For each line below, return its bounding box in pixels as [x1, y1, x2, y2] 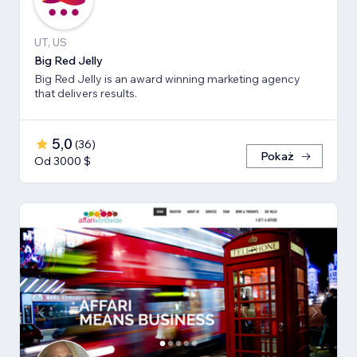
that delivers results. [34, 85, 137, 100]
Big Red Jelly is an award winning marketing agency [34, 71, 300, 86]
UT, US [34, 34, 67, 49]
